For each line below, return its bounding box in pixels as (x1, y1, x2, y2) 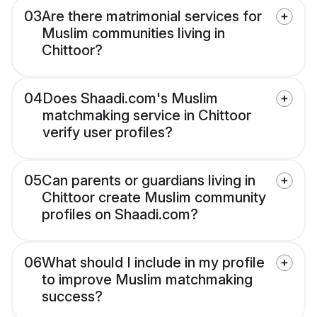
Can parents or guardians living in (42, 172, 255, 190)
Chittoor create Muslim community (42, 189, 266, 207)
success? (42, 288, 103, 306)
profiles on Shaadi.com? (42, 206, 198, 224)
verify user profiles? (42, 124, 173, 142)
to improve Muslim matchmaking (42, 271, 253, 289)
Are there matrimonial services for (42, 8, 262, 25)
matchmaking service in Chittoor (42, 107, 251, 125)
